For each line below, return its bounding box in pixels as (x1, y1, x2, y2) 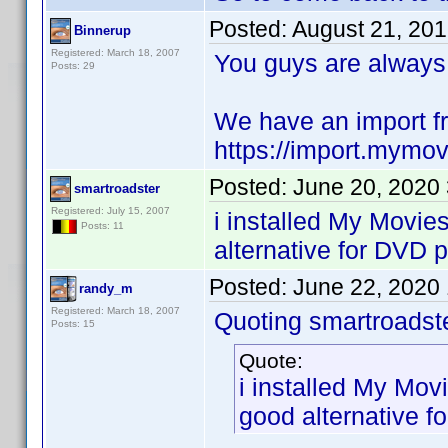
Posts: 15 (51, 318, 95, 329)
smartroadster (74, 181, 160, 196)
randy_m (79, 281, 133, 296)
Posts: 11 (78, 220, 124, 232)
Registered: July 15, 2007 (51, 205, 170, 216)
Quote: (239, 349, 303, 372)
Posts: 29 (51, 60, 95, 71)
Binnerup (74, 23, 131, 38)
